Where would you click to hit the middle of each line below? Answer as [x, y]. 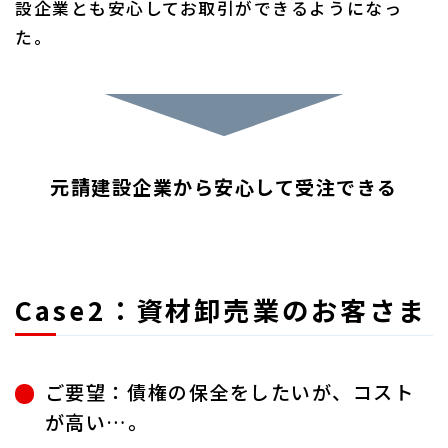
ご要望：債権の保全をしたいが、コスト [229, 392]
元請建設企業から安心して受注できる [224, 186]
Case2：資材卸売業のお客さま [221, 309]
